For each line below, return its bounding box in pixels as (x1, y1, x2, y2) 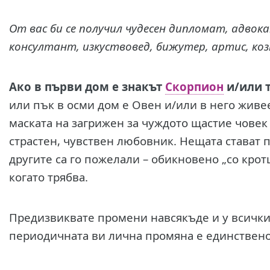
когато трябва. (8, 169, 91, 185)
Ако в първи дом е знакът (8, 79, 165, 95)
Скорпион (165, 79, 224, 95)
